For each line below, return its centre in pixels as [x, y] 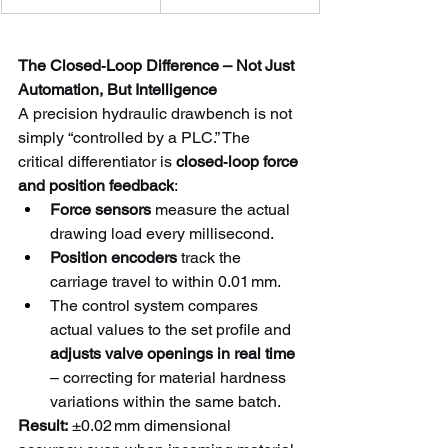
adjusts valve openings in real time [172, 353]
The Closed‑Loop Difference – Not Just [158, 65]
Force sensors [100, 209]
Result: [43, 425]
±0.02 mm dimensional [151, 425]
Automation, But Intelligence [117, 89]
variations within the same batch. [165, 401]
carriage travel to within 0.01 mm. [165, 281]
